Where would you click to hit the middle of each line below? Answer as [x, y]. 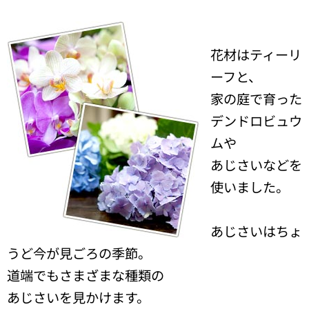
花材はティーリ [256, 55]
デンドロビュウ [256, 121]
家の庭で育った [256, 99]
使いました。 [250, 187]
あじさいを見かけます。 [78, 298]
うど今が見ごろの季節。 [79, 253]
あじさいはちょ [256, 231]
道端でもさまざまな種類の [86, 276]
